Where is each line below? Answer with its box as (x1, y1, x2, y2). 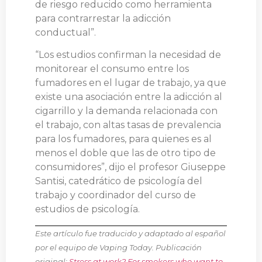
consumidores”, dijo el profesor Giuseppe (35, 161, 226, 173)
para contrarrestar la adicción (35, 13, 171, 25)
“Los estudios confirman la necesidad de (35, 49, 221, 61)
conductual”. (35, 27, 96, 39)
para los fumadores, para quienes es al (35, 133, 212, 145)
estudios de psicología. (35, 204, 140, 215)
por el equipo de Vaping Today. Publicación (35, 242, 202, 252)
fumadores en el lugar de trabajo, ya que (35, 77, 226, 89)
